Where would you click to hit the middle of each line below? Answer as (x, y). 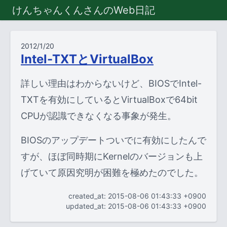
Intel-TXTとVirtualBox (87, 59)
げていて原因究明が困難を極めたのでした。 (112, 173)
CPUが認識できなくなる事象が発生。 (99, 116)
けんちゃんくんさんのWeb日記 (84, 10)
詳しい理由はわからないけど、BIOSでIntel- (111, 83)
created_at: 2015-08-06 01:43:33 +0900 (137, 196)
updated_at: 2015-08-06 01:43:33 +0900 (136, 206)
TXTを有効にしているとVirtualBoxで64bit (109, 100)
